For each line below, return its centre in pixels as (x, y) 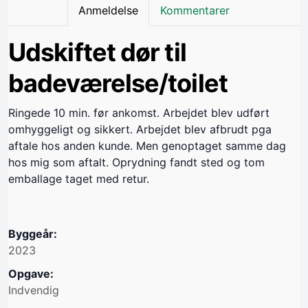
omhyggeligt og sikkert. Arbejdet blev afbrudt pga (140, 130)
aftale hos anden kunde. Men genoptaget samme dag (147, 146)
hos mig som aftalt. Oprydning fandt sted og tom (136, 163)
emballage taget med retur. (79, 179)
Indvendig (34, 290)
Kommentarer (195, 11)
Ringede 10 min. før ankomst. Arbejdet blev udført (139, 113)
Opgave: (31, 274)
